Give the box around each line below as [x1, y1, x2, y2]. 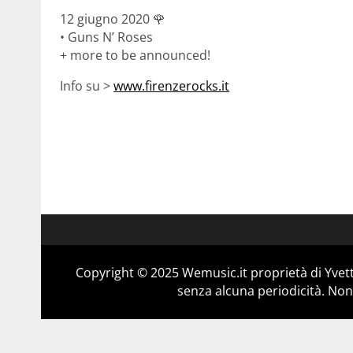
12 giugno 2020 [60, 9, 153, 28]
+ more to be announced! [60, 46, 210, 64]
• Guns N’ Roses [60, 28, 153, 46]
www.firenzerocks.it [113, 76, 229, 95]
